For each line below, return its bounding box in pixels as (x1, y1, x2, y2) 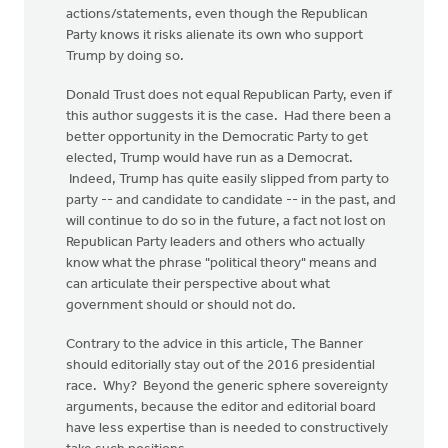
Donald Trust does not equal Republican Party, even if (66, 88, 392, 103)
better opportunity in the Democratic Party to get (66, 130, 368, 145)
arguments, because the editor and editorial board (66, 400, 376, 415)
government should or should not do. (66, 298, 296, 313)
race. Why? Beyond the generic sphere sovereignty (66, 379, 388, 394)
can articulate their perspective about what (66, 277, 330, 292)
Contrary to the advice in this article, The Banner (66, 337, 363, 352)
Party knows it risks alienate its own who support (66, 28, 363, 43)
